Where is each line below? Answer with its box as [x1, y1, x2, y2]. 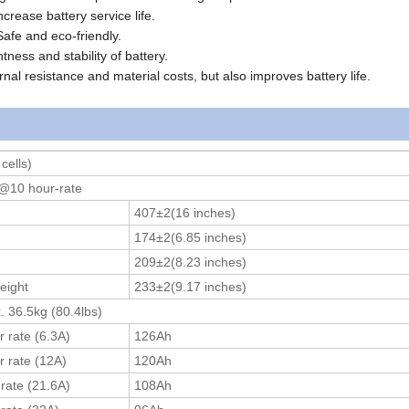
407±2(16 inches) [134, 204, 236, 220]
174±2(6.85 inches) [134, 229, 246, 245]
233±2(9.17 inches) [134, 278, 246, 294]
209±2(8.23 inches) [134, 254, 246, 269]
